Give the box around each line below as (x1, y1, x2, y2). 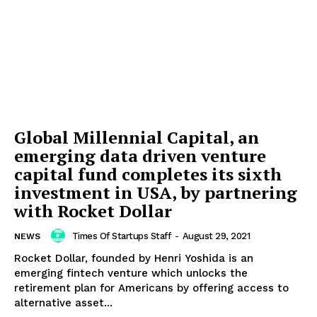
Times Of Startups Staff (71, 230, 171, 241)
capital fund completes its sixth (14, 163, 282, 186)
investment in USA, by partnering (14, 181, 297, 204)
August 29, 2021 (182, 230, 250, 241)
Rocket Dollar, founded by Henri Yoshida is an (14, 252, 253, 265)
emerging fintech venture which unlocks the (14, 267, 248, 280)
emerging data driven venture (14, 144, 266, 168)
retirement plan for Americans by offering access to (14, 282, 289, 295)
